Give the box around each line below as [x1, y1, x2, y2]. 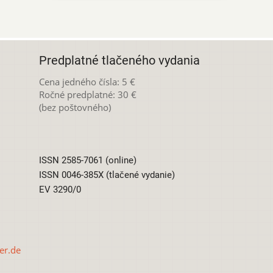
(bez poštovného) [38, 101, 111, 113]
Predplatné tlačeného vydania [38, 53, 200, 68]
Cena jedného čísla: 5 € [38, 75, 135, 88]
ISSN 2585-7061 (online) [38, 155, 136, 166]
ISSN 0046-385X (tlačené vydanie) [38, 169, 175, 180]
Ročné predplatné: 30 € [38, 88, 136, 101]
